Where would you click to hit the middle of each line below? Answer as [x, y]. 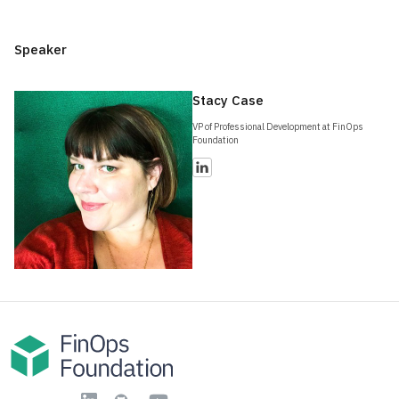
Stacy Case [228, 100]
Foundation [216, 140]
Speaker [41, 49]
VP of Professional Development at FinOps [278, 126]
